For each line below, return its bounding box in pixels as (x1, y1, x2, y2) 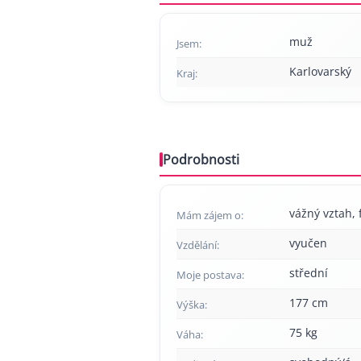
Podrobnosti (163, 150, 239, 168)
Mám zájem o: (176, 207, 243, 222)
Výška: (176, 297, 207, 312)
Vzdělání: (176, 237, 219, 252)
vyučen (289, 234, 327, 251)
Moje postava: (176, 267, 244, 282)
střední (289, 264, 328, 280)
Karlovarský (289, 63, 351, 79)
